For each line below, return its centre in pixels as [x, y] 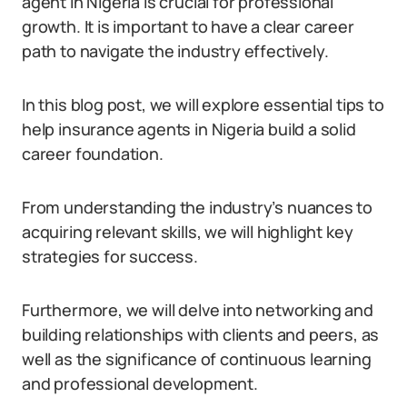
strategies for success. [110, 256]
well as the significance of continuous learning [197, 359]
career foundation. [93, 154]
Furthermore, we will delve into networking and [198, 310]
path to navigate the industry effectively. [175, 51]
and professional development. [140, 383]
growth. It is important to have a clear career [188, 26]
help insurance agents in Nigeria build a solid [189, 129]
